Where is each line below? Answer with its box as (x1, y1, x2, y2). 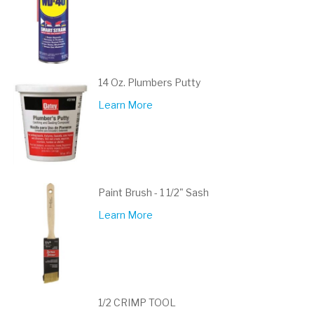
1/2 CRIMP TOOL (98, 296, 176, 308)
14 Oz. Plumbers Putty (98, 76, 200, 88)
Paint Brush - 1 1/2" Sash (98, 186, 209, 198)
